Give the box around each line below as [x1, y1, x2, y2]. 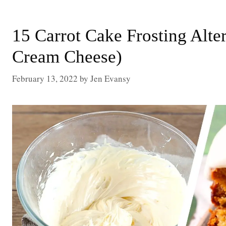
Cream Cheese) [12, 47, 122, 67]
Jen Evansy [90, 72, 131, 84]
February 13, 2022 [12, 72, 78, 84]
